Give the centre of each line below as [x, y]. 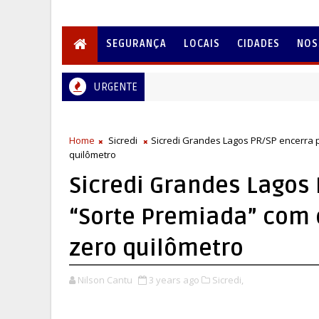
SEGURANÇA [136, 44]
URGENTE [115, 87]
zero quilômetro [156, 248]
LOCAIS [202, 44]
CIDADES [258, 44]
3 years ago [174, 280]
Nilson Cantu [105, 280]
